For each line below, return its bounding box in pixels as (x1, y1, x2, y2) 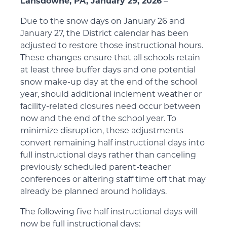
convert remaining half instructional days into (20, 139, 205, 147)
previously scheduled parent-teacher (20, 164, 171, 172)
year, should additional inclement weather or (20, 91, 202, 99)
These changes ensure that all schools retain (20, 54, 200, 62)
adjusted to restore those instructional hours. (20, 42, 203, 50)
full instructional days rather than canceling (20, 152, 196, 160)
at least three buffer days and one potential (20, 66, 196, 74)
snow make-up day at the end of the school (20, 79, 197, 87)
